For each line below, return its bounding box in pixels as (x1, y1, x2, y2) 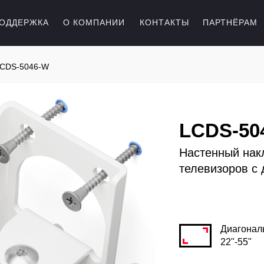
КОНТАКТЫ (140, 18, 189, 27)
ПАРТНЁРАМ (203, 18, 258, 27)
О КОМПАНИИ (63, 18, 125, 27)
